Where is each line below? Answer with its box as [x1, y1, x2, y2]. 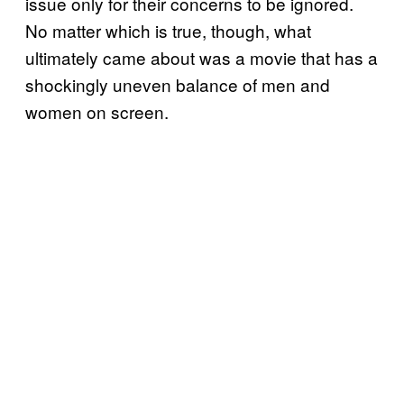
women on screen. [25, 99, 169, 124]
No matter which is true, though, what [25, 18, 311, 43]
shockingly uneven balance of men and [25, 72, 330, 97]
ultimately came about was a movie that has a [25, 45, 378, 70]
